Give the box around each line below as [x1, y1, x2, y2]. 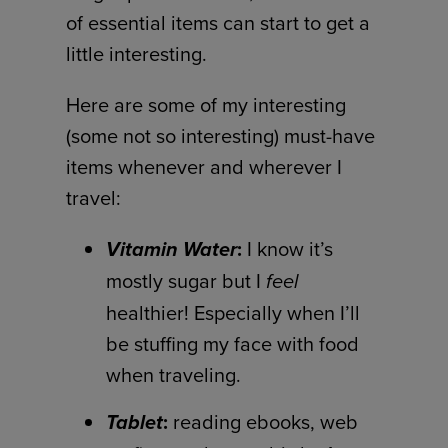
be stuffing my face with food [106, 329, 360, 359]
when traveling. [106, 360, 242, 390]
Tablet [106, 407, 164, 438]
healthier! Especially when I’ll [106, 298, 361, 328]
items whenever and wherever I [66, 152, 343, 182]
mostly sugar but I [106, 266, 267, 296]
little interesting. [66, 39, 208, 69]
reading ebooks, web [168, 407, 359, 437]
